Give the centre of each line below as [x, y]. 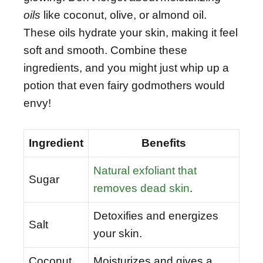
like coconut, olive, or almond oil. [124, 15]
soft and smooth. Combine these [105, 50]
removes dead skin [141, 188]
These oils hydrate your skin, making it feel [131, 33]
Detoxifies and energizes [156, 215]
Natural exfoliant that [145, 170]
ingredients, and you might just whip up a [126, 68]
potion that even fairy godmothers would [124, 85]
